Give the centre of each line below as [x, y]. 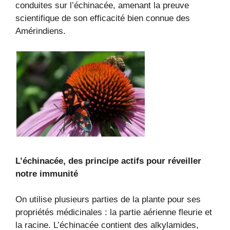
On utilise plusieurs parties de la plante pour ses [108, 200]
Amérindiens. [41, 31]
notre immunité [47, 174]
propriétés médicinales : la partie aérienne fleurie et [114, 213]
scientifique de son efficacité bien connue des [103, 18]
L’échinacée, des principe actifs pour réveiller [108, 161]
